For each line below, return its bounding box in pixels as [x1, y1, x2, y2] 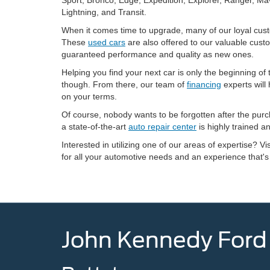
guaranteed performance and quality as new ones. [61, 49, 254, 59]
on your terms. [61, 91, 117, 101]
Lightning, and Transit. [61, 7, 149, 17]
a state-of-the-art [61, 121, 128, 131]
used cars [88, 37, 125, 47]
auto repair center [128, 121, 196, 131]
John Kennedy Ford [61, 226, 267, 253]
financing [187, 79, 221, 89]
